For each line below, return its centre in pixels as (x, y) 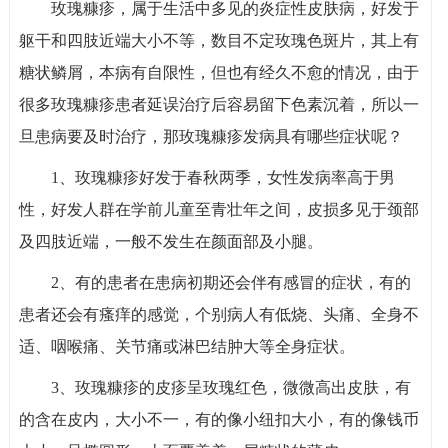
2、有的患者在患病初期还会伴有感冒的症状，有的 (230, 283)
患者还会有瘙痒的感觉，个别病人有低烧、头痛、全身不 (218, 315)
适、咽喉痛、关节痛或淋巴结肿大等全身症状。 (186, 347)
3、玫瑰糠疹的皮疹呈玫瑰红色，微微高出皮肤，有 (230, 388)
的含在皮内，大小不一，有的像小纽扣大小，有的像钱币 (218, 420)
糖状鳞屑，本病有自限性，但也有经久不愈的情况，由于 (218, 73)
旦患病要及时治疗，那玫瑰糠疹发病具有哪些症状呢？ (210, 137)
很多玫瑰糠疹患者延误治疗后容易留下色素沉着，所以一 (218, 105)
